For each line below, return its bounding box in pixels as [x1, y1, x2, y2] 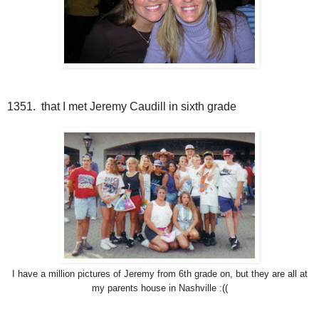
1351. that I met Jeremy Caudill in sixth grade [7, 100, 236, 113]
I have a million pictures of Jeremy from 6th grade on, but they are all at [11, 268, 308, 280]
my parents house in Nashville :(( [91, 283, 228, 294]
